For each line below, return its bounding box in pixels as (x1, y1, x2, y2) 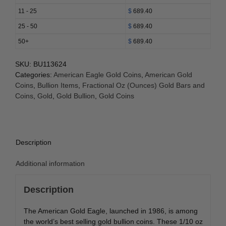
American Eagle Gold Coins (53, 71, 141, 79)
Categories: (15, 71, 53, 79)
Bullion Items (37, 81, 78, 90)
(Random (45, 2, 75, 11)
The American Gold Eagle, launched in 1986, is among (23, 206, 198, 215)
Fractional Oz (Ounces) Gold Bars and (82, 81, 205, 90)
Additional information (16, 159, 85, 168)
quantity (45, 23, 71, 32)
